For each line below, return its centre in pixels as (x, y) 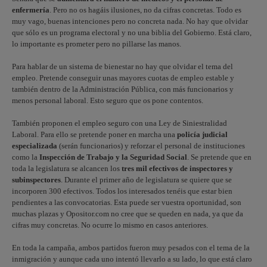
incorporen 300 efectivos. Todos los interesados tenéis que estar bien (122, 191)
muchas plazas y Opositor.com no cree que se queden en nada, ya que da (128, 214)
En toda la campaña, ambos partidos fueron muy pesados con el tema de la (131, 248)
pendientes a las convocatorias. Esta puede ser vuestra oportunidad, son (127, 202)
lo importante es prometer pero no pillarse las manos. (97, 44)
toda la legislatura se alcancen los (67, 168)
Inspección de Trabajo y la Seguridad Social (113, 157)
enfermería (31, 10)
